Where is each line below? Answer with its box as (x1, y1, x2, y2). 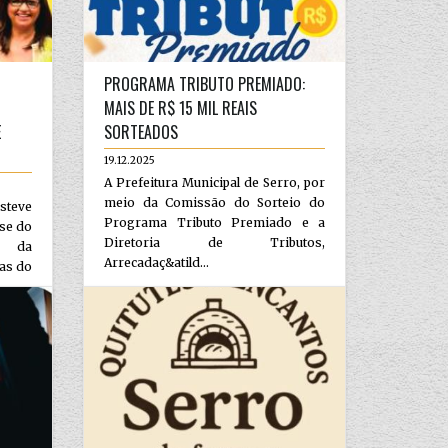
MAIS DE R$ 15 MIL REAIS (104, 95, 258, 120)
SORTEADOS (104, 119, 179, 144)
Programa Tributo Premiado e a (104, 214, 325, 230)
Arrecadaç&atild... (104, 254, 210, 270)
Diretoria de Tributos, (104, 234, 325, 250)
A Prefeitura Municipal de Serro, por (104, 174, 325, 190)
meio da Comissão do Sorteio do (104, 194, 325, 210)
